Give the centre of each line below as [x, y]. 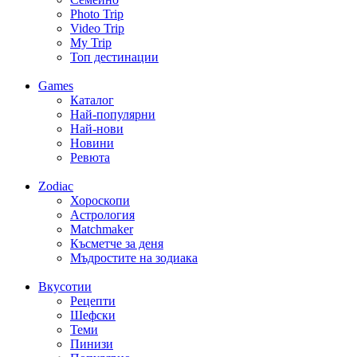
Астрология [102, 215]
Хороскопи [100, 201]
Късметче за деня [117, 244]
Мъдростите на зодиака [134, 258]
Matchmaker [102, 229]
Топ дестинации [114, 57]
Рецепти [93, 301]
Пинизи [92, 344]
